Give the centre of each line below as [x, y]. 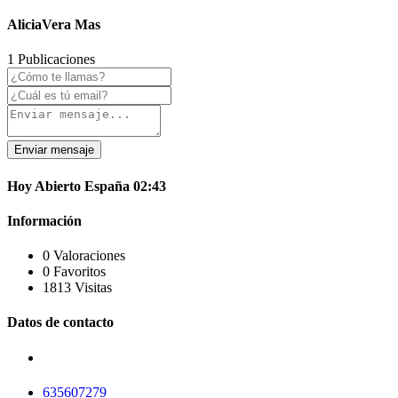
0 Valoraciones [84, 256]
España [107, 186]
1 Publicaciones [51, 60]
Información [44, 220]
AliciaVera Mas [54, 24]
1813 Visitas [77, 288]
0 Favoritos [74, 272]
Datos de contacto [60, 322]
